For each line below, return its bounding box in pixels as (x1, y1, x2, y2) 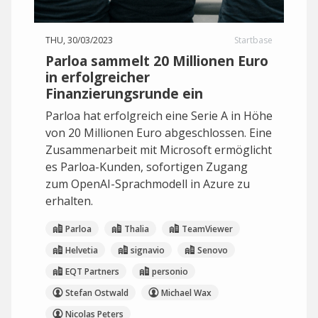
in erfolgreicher (45, 67, 150, 87)
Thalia (124, 222, 149, 235)
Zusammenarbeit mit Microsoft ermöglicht (45, 142, 272, 158)
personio (152, 265, 188, 278)
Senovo (197, 243, 228, 256)
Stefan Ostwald (65, 286, 128, 299)
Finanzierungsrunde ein (45, 84, 203, 103)
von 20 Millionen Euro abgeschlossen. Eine (45, 125, 272, 141)
